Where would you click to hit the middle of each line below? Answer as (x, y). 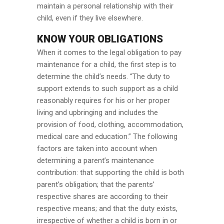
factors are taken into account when (97, 148)
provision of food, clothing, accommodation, (110, 124)
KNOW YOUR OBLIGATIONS (100, 39)
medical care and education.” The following (107, 136)
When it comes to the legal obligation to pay (109, 52)
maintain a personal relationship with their (105, 6)
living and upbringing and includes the (97, 112)
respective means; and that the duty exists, (107, 208)
